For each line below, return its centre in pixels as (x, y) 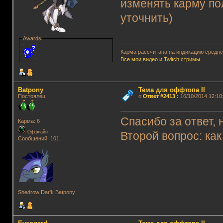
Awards (32, 38)
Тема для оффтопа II (171, 90)
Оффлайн (37, 132)
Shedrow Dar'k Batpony (46, 192)
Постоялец (31, 96)
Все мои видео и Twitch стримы (161, 59)
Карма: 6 (29, 121)
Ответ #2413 (159, 96)
